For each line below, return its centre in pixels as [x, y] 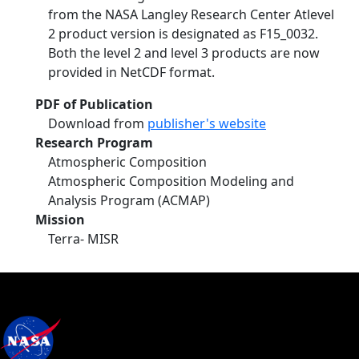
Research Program [94, 143]
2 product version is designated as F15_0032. [183, 34]
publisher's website [207, 123]
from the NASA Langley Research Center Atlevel [191, 14]
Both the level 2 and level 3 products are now [184, 53]
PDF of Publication [94, 104]
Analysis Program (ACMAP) [129, 200]
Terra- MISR [83, 239]
